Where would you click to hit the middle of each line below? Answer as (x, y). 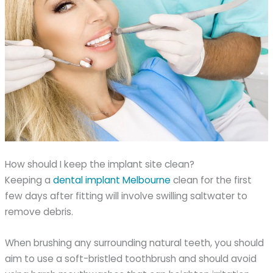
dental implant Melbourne (112, 180)
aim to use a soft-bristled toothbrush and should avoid (131, 258)
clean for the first (211, 180)
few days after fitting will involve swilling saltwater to (126, 196)
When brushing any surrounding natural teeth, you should (135, 243)
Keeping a (29, 180)
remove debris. (39, 211)
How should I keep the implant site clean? (100, 164)
